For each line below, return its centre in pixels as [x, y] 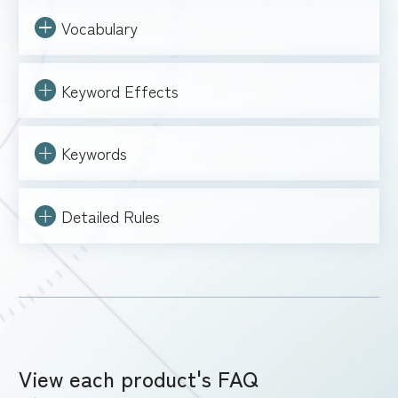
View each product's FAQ [138, 378]
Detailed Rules [110, 216]
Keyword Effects [119, 90]
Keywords [94, 153]
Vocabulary [99, 27]
